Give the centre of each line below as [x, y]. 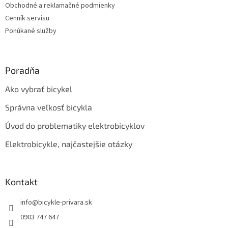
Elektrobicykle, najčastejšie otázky [69, 144]
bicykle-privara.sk [65, 203]
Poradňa [22, 70]
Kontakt [21, 182]
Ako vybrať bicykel [39, 89]
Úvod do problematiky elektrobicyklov [75, 126]
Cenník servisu [27, 19]
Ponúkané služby [31, 31]
